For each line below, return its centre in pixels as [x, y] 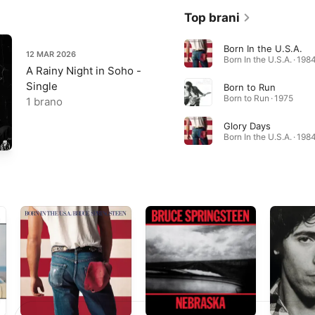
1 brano [44, 101]
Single [42, 86]
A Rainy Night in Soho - [84, 70]
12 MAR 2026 [51, 54]
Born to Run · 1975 [258, 98]
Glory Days [247, 126]
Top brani [212, 17]
